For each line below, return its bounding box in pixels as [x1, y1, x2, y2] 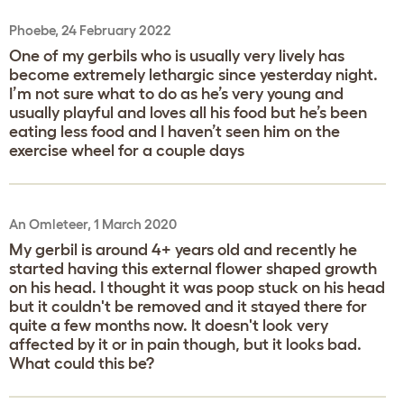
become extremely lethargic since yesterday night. [9, 65, 378, 84]
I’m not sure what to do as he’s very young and [9, 84, 344, 103]
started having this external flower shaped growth [9, 259, 377, 278]
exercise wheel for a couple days [9, 141, 244, 160]
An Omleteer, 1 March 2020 [9, 216, 177, 232]
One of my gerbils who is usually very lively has [9, 46, 344, 65]
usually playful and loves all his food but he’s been [9, 103, 367, 122]
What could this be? [9, 353, 154, 372]
